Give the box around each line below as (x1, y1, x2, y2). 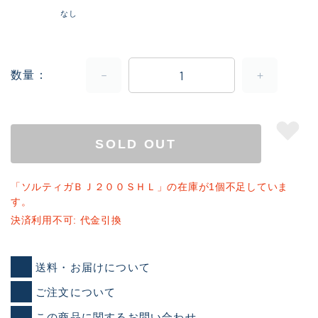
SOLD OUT (95, 136, 177, 151)
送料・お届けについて (35, 261, 150, 273)
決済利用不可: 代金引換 (11, 214, 122, 226)
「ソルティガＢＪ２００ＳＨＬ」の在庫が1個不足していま (11, 181, 288, 193)
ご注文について (35, 285, 116, 298)
